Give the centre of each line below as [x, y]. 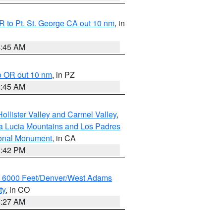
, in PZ [63, 75]
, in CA [64, 138]
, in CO [18, 190]
